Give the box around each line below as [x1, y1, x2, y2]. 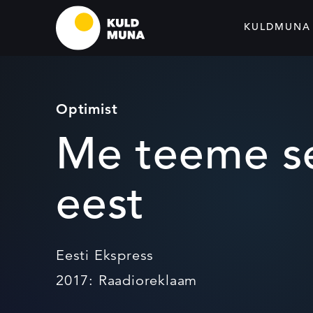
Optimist [56, 101, 118, 117]
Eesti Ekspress [56, 247, 154, 264]
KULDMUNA [243, 20, 311, 33]
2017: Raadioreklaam [56, 272, 198, 289]
